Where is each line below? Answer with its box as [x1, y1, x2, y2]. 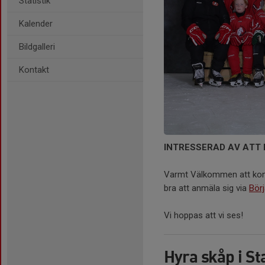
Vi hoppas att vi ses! [164, 210, 243, 221]
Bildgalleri [19, 41, 55, 52]
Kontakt [19, 64, 49, 75]
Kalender [19, 18, 53, 29]
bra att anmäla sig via [164, 183, 249, 194]
